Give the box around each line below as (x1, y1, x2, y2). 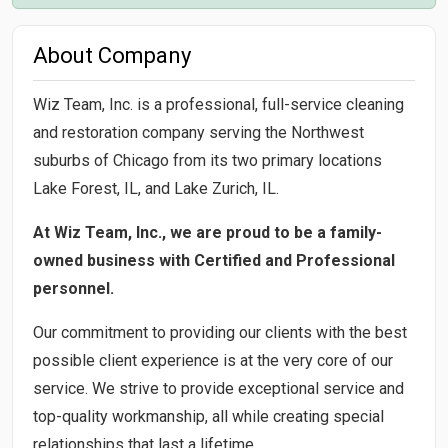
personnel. (33, 278, 114, 298)
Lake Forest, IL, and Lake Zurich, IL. (33, 178, 279, 198)
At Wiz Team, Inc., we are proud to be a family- (33, 222, 382, 242)
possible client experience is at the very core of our (33, 350, 393, 370)
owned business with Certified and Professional (33, 250, 395, 270)
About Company (33, 42, 191, 68)
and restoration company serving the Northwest (33, 122, 364, 142)
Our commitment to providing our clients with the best (33, 322, 407, 342)
